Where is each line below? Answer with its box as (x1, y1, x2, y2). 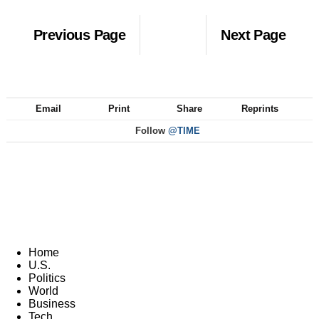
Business (28, 297, 75, 310)
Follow (132, 125, 168, 136)
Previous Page (33, 26, 126, 43)
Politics (28, 271, 66, 284)
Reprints (241, 103, 278, 114)
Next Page (221, 26, 286, 43)
